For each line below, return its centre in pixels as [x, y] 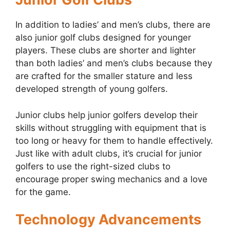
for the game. [43, 192]
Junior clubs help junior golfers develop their [107, 115]
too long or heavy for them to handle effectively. [114, 140]
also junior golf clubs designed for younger [103, 38]
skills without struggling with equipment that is [111, 128]
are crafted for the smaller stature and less [104, 76]
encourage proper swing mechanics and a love [111, 179]
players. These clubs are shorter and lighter [106, 51]
